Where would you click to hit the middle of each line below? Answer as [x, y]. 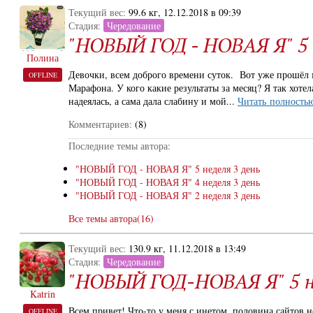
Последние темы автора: [119, 146]
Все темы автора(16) [111, 218]
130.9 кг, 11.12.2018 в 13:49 [187, 248]
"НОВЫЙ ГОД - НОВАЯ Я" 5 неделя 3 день [168, 169]
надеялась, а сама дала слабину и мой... [153, 101]
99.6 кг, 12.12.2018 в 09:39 [185, 12]
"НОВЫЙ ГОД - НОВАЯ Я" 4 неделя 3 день [168, 182]
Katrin [43, 294]
